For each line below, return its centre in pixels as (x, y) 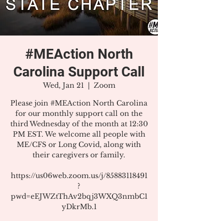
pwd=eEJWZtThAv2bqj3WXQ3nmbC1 (79, 196)
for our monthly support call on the (79, 113)
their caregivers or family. (79, 155)
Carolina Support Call (79, 72)
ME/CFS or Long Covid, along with (79, 145)
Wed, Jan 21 (63, 85)
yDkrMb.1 (79, 207)
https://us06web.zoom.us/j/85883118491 (79, 176)
